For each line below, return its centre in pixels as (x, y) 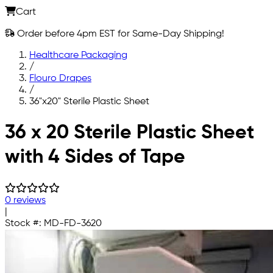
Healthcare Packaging (78, 55)
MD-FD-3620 (73, 223)
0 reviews (25, 200)
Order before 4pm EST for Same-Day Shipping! (119, 34)
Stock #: (24, 223)
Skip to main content (51, 122)
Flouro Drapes (60, 78)
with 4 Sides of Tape (95, 158)
